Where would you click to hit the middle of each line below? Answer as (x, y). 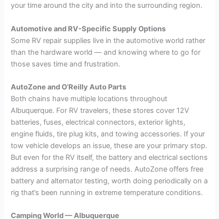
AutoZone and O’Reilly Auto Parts (69, 87)
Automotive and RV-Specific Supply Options (88, 29)
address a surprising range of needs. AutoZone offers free (107, 169)
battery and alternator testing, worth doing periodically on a (109, 181)
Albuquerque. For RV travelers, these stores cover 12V (100, 110)
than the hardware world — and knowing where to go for (106, 52)
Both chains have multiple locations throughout (89, 99)
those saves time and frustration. (66, 64)
